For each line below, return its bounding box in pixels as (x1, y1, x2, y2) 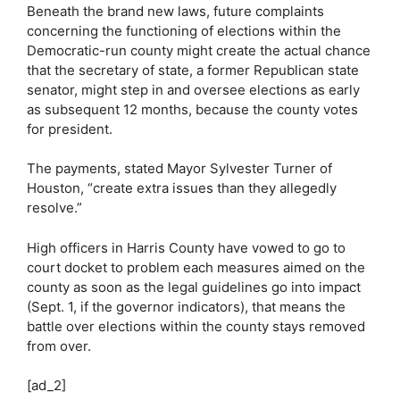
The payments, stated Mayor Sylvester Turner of (27, 160, 332, 177)
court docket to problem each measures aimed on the (27, 258, 365, 276)
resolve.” (27, 199, 82, 216)
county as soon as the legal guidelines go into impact (27, 278, 361, 296)
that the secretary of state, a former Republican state (27, 61, 359, 79)
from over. (27, 337, 91, 354)
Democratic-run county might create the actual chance (27, 41, 371, 59)
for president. (27, 120, 112, 137)
